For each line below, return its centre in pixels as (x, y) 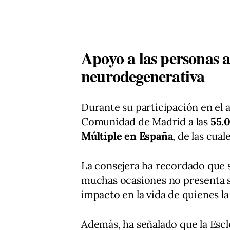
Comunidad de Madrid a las (146, 122)
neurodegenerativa (143, 76)
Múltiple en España (127, 136)
